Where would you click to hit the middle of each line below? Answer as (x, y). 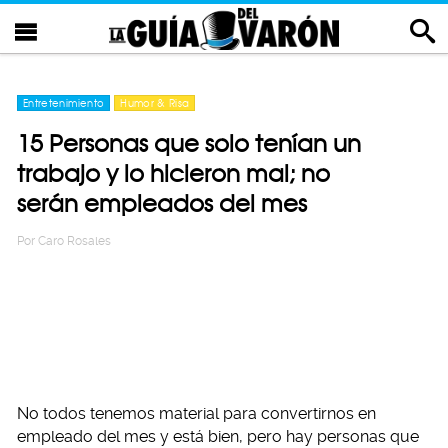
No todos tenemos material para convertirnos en (196, 413)
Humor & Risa (155, 103)
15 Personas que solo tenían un (189, 143)
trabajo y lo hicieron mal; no (173, 173)
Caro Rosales (74, 241)
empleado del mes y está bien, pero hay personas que (218, 436)
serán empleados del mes (162, 203)
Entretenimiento (64, 103)
